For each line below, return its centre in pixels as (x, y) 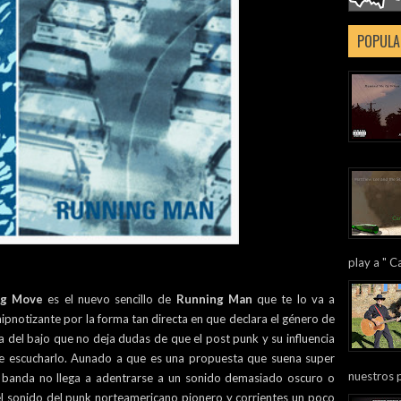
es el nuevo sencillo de (110, 299)
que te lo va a (293, 299)
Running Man (214, 299)
